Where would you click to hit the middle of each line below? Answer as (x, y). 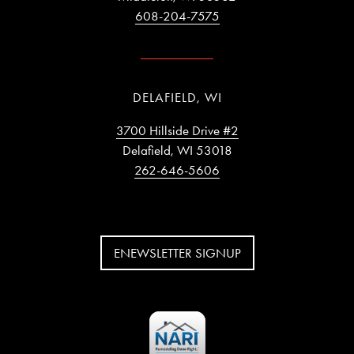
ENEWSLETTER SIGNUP (177, 252)
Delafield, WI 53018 (177, 150)
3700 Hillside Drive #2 (177, 130)
